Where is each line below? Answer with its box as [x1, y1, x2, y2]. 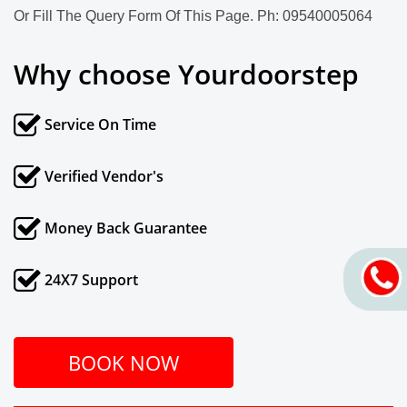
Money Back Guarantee [41, 218, 207, 239]
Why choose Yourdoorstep [14, 55, 359, 94]
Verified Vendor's [41, 166, 164, 187]
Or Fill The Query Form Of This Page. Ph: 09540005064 [14, 8, 372, 25]
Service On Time [41, 114, 156, 135]
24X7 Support [41, 270, 138, 291]
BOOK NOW [68, 349, 179, 377]
